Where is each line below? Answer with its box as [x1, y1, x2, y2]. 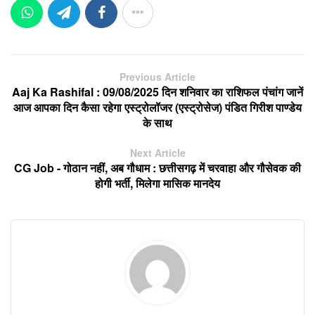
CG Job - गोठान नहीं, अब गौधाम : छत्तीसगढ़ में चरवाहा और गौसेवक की [14, 159, 301, 176]
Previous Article [120, 69, 195, 84]
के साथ [143, 114, 172, 131]
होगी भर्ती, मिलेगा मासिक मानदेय [95, 174, 220, 191]
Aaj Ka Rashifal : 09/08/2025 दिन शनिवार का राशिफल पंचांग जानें [12, 83, 303, 100]
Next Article [129, 145, 186, 160]
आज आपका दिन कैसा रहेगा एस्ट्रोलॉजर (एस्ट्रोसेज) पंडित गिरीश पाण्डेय [13, 98, 302, 115]
